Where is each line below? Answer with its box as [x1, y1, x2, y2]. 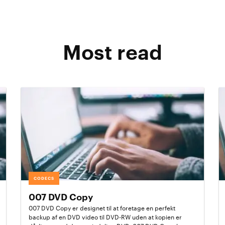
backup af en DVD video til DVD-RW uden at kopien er [29, 214, 182, 220]
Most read [62, 43, 162, 63]
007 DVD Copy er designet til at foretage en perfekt [29, 205, 176, 211]
